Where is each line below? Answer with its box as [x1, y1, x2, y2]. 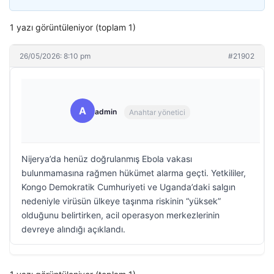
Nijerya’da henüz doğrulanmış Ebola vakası [21, 154, 192, 164]
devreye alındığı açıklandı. [21, 224, 125, 234]
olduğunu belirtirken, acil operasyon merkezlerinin [21, 210, 220, 220]
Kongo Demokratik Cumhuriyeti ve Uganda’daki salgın [21, 182, 235, 192]
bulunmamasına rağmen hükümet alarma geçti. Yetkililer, [21, 168, 246, 178]
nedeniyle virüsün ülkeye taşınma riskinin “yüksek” [21, 196, 221, 206]
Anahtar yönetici [129, 107, 185, 117]
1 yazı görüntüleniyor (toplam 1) [10, 22, 136, 32]
